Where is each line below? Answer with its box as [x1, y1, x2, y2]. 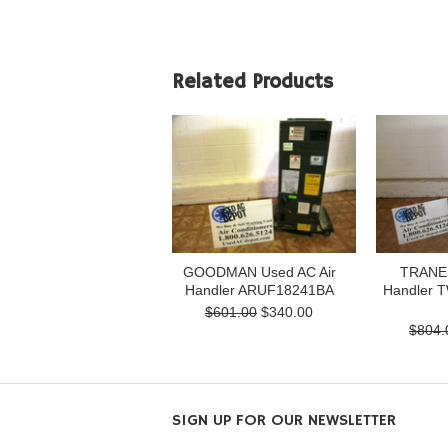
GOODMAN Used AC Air [182, 264, 336, 280]
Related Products [172, 70, 333, 95]
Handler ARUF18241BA [184, 282, 334, 298]
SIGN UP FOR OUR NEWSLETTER [172, 411, 396, 431]
